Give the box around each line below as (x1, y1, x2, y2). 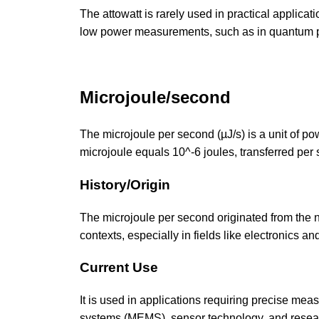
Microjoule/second (80, 88, 231, 108)
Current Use (80, 260, 158, 276)
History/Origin (80, 177, 170, 192)
